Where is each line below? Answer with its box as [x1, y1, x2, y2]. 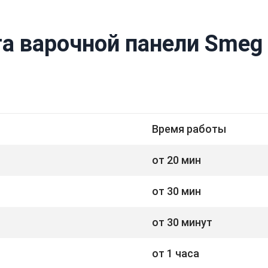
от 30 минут [152, 215, 212, 229]
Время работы [152, 122, 226, 135]
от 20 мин [152, 153, 201, 166]
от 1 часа [152, 246, 199, 260]
